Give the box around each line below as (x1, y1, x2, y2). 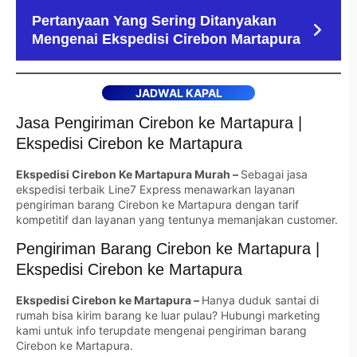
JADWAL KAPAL (135, 86, 222, 100)
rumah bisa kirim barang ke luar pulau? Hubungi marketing (16, 308, 320, 322)
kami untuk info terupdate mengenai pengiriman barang (16, 323, 307, 337)
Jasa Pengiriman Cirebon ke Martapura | (16, 113, 302, 131)
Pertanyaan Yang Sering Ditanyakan (32, 13, 277, 29)
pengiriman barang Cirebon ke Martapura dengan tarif (16, 197, 299, 211)
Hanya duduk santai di (202, 292, 319, 307)
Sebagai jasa (241, 167, 308, 181)
